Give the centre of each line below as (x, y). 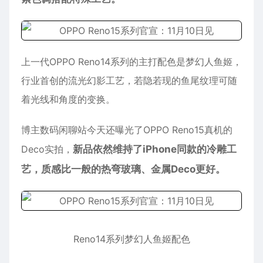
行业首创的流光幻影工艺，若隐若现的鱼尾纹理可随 (129, 80)
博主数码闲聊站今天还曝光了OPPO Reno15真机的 (127, 130)
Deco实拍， (47, 149)
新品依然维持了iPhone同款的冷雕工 (155, 149)
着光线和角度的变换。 (68, 99)
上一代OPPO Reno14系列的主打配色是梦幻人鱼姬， (131, 62)
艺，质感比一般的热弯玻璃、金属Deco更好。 (123, 169)
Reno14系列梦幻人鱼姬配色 (131, 239)
